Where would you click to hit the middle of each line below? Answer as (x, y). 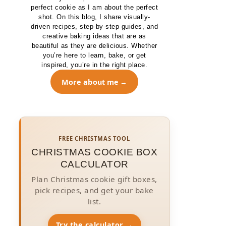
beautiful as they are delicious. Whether (94, 46)
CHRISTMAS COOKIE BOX (94, 152)
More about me (90, 82)
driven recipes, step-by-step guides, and (94, 26)
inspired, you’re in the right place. (94, 65)
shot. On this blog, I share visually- (94, 17)
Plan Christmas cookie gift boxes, (94, 179)
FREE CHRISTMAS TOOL (94, 139)
